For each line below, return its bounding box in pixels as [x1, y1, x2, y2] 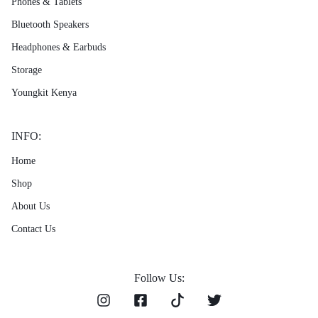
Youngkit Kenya [11, 87, 77, 98]
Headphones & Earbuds [11, 41, 106, 53]
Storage [11, 64, 42, 75]
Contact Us [11, 223, 55, 234]
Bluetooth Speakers [11, 18, 89, 30]
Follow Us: [133, 271, 185, 284]
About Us [11, 200, 50, 212]
